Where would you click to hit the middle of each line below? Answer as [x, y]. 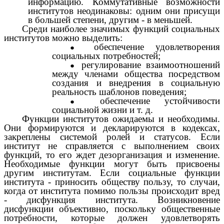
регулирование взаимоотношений [151, 64]
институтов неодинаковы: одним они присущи [124, 10]
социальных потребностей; [106, 55]
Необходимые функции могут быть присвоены [112, 163]
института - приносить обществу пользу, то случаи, [112, 181]
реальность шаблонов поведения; [119, 91]
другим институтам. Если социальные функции [112, 172]
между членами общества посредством [136, 73]
